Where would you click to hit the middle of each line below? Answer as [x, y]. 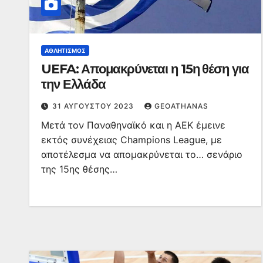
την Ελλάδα [73, 84]
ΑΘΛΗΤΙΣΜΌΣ [65, 50]
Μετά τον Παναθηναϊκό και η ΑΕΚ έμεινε [133, 125]
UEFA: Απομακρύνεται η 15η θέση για [145, 69]
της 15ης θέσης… [79, 169]
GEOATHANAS [181, 106]
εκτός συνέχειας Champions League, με [131, 140]
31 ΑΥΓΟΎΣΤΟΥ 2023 [94, 106]
